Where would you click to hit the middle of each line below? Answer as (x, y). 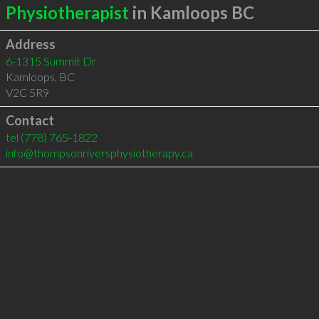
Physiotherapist (67, 12)
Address (30, 44)
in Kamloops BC (191, 12)
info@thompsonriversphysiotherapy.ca (99, 153)
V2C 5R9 (27, 92)
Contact (30, 120)
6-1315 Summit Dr (51, 61)
